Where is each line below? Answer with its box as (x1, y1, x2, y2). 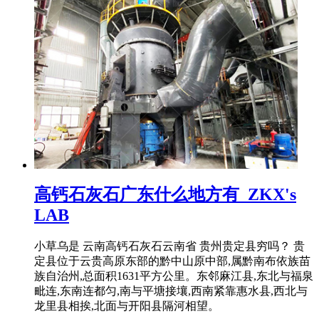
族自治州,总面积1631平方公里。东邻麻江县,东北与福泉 (34, 270, 313, 283)
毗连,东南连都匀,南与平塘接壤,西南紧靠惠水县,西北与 (34, 285, 308, 298)
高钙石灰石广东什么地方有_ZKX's (34, 185, 296, 204)
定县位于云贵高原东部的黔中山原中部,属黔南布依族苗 (34, 255, 310, 268)
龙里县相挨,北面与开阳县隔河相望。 (34, 300, 219, 313)
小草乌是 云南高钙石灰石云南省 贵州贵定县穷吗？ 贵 (34, 240, 305, 253)
